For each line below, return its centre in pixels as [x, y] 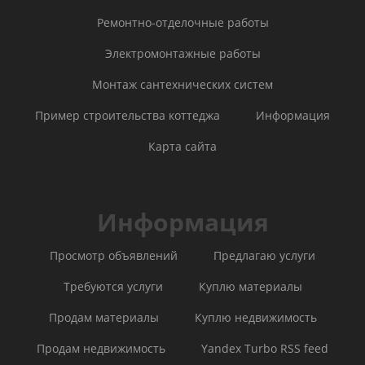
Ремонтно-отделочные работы [182, 22]
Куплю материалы [250, 286]
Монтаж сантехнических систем [182, 84]
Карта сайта [182, 146]
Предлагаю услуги [264, 255]
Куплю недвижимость [255, 317]
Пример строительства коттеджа [128, 115]
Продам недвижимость [101, 348]
